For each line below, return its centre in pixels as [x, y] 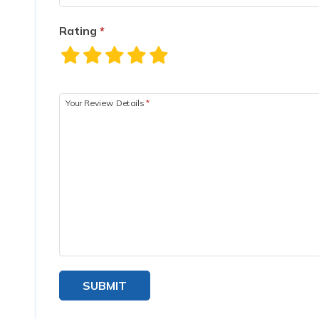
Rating [79, 31]
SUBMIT [105, 286]
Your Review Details [106, 103]
